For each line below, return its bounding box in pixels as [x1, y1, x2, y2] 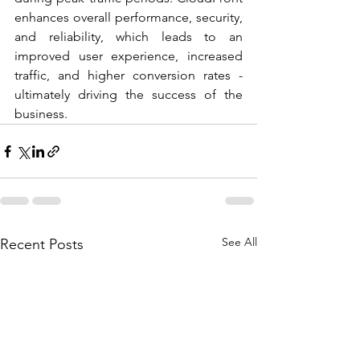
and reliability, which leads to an [14, 29, 243, 45]
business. [14, 106, 67, 122]
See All [222, 235, 257, 250]
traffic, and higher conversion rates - [14, 67, 243, 84]
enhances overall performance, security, [14, 10, 243, 26]
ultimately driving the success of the [14, 87, 243, 103]
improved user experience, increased [14, 48, 243, 64]
